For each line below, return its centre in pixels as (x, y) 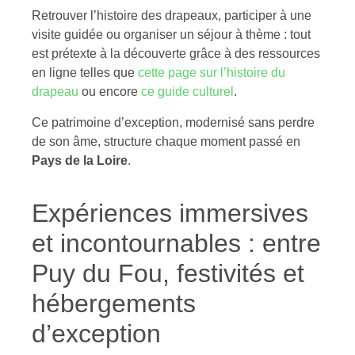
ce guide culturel (187, 92)
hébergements (114, 303)
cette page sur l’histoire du (212, 73)
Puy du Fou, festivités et (168, 273)
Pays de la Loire (80, 160)
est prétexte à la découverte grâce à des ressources (176, 54)
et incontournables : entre (176, 243)
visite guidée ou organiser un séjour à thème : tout (171, 35)
